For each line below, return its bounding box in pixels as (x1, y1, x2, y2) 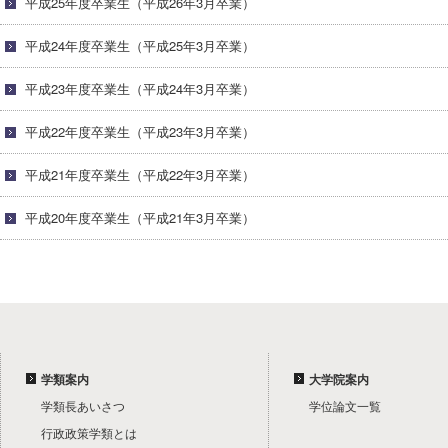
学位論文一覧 (309, 397, 381, 414)
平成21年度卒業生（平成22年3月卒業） (25, 165, 255, 184)
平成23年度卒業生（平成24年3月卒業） (25, 79, 255, 98)
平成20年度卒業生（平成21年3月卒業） (25, 208, 255, 227)
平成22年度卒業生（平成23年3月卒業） (25, 122, 255, 141)
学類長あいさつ (41, 397, 125, 414)
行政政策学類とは (41, 424, 137, 441)
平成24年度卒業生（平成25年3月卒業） (25, 36, 255, 55)
